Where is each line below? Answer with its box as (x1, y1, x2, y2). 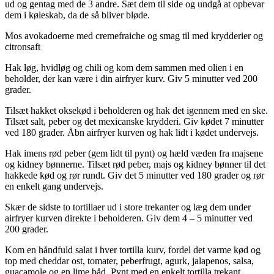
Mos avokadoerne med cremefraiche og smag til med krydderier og (5, 30, 263, 41)
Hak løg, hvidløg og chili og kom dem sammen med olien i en (5, 62, 243, 73)
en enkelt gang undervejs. (5, 180, 103, 191)
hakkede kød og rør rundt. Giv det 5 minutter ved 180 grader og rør (5, 169, 264, 180)
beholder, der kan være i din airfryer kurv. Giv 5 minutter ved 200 (5, 73, 257, 84)
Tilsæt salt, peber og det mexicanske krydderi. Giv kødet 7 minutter (5, 116, 264, 127)
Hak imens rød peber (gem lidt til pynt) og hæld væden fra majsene (5, 147, 263, 158)
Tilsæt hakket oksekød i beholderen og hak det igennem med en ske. (5, 105, 268, 116)
